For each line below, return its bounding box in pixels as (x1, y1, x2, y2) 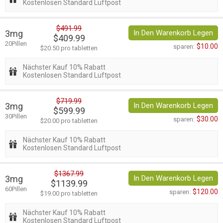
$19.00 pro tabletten (40, 190, 98, 198)
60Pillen (5, 185, 27, 193)
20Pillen (5, 40, 27, 48)
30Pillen (5, 112, 27, 120)
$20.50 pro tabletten (40, 44, 98, 52)
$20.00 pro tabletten (40, 117, 98, 125)
